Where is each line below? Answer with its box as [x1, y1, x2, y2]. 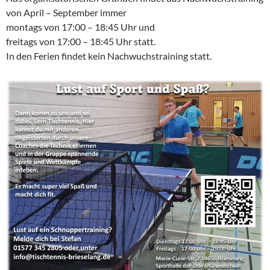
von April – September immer [6, 6, 127, 18]
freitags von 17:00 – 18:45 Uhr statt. [6, 35, 155, 47]
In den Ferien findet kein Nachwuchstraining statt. [6, 49, 212, 61]
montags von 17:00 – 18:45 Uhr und [6, 20, 155, 33]
